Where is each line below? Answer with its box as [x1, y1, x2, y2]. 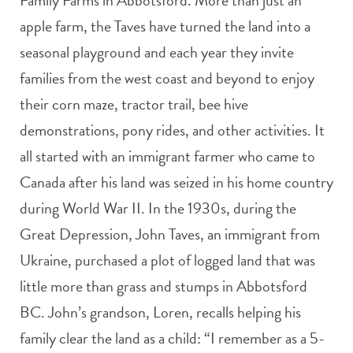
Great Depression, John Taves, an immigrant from [20, 222, 320, 247]
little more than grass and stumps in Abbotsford [20, 274, 307, 299]
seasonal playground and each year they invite [20, 40, 294, 65]
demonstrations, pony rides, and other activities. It [20, 118, 325, 143]
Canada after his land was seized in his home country [20, 170, 333, 195]
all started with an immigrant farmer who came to [20, 144, 315, 169]
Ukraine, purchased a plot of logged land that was [20, 248, 315, 273]
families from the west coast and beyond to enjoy [20, 66, 314, 91]
